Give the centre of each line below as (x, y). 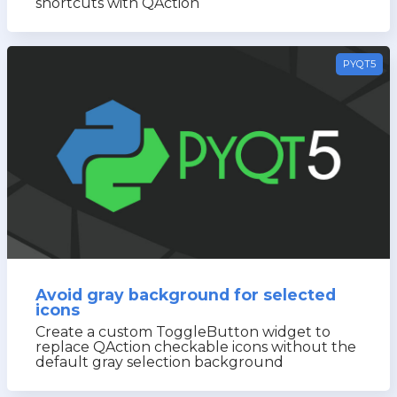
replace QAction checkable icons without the (196, 347)
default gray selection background (160, 362)
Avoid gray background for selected (186, 295)
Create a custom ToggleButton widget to (183, 332)
